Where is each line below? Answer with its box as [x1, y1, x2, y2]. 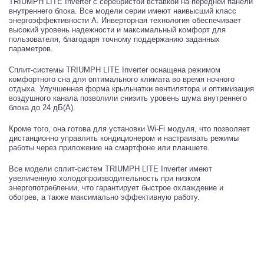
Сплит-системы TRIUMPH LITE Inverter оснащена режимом [9, 65, 220, 74]
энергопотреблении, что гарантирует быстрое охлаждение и [9, 183, 223, 192]
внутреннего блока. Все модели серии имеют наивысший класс [9, 6, 236, 15]
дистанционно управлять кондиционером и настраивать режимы [9, 133, 239, 143]
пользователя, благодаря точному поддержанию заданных [9, 34, 220, 44]
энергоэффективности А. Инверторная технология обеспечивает [9, 15, 241, 25]
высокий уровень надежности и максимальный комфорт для [9, 25, 226, 34]
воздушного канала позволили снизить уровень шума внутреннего [9, 93, 247, 103]
